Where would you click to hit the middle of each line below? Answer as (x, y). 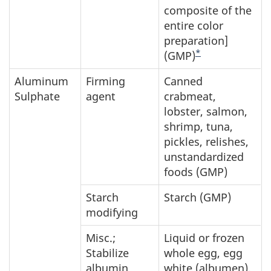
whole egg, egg (203, 253)
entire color (194, 25)
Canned (183, 81)
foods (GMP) (196, 172)
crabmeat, (190, 96)
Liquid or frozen (204, 238)
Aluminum (41, 81)
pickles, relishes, (206, 142)
